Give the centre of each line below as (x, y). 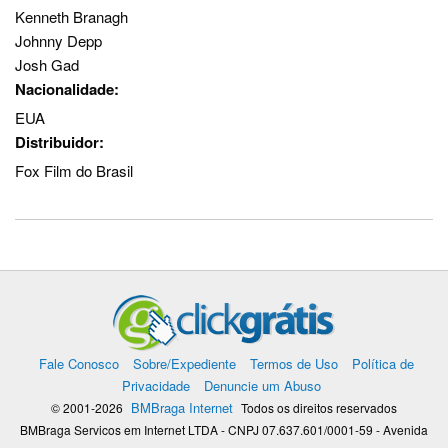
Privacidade (156, 386)
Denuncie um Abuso (262, 386)
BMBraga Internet (182, 408)
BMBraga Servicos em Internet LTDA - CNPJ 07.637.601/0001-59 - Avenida (224, 430)
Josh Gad (47, 65)
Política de (383, 364)
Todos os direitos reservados (317, 408)
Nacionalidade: (67, 89)
